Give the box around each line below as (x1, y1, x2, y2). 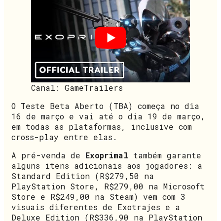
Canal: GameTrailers (31, 82, 123, 93)
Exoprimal (85, 149, 128, 160)
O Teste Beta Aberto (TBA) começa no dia (11, 100, 199, 111)
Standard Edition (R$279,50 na (11, 170, 154, 181)
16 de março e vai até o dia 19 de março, (11, 110, 205, 121)
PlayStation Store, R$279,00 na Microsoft (11, 181, 205, 191)
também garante (128, 149, 201, 160)
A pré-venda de (11, 149, 85, 160)
